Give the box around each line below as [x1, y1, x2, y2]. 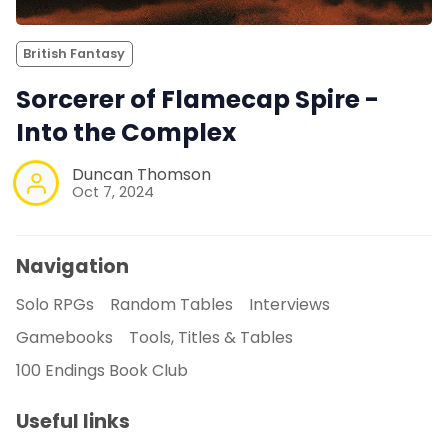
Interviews [249, 292, 330, 316]
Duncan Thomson [72, 163, 211, 187]
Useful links [16, 407, 130, 435]
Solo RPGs [16, 292, 94, 316]
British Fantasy [23, 44, 126, 62]
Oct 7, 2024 [72, 182, 154, 203]
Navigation [16, 253, 129, 281]
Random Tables [110, 292, 233, 316]
